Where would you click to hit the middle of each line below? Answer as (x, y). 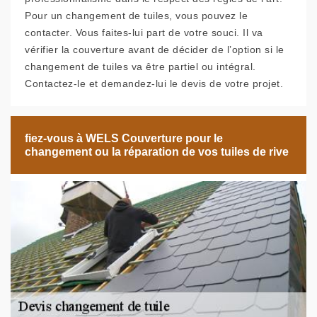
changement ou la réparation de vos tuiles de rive (157, 152)
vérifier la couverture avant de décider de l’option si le (155, 50)
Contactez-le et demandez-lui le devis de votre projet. (154, 83)
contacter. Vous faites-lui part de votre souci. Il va (144, 33)
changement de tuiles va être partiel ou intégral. (140, 67)
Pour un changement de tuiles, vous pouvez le (136, 16)
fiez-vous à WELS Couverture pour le (124, 138)
